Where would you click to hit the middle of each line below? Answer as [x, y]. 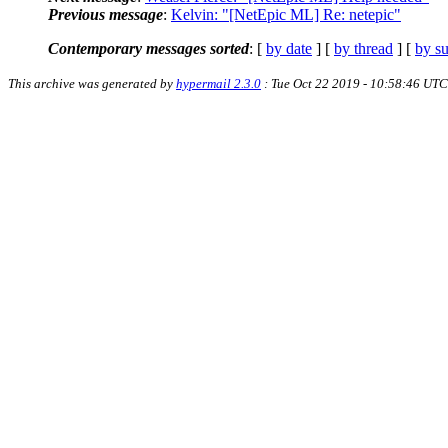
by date [289, 48]
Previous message [105, 14]
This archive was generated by [92, 83]
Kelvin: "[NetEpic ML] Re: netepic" [286, 14]
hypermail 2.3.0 [218, 83]
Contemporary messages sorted [148, 48]
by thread [363, 48]
